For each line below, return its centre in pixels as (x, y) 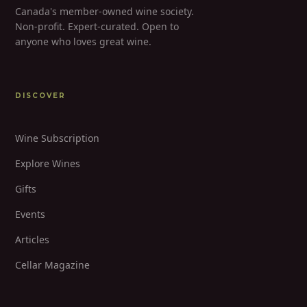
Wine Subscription (57, 138)
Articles (32, 239)
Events (30, 214)
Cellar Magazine (52, 265)
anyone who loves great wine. (83, 41)
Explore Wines (48, 163)
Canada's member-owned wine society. (105, 11)
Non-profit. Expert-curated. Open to (97, 26)
